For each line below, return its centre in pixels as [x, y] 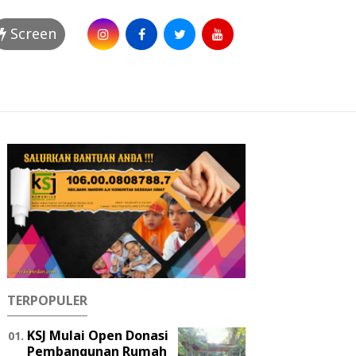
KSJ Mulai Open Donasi [98, 335]
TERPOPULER [47, 300]
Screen [31, 33]
